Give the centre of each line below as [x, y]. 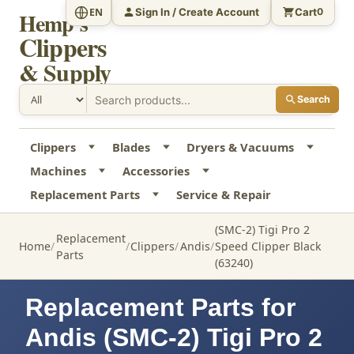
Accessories [156, 171]
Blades [131, 147]
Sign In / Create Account [198, 11]
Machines [58, 171]
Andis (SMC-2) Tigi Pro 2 [174, 338]
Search [313, 100]
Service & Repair [223, 195]
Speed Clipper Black [269, 247]
